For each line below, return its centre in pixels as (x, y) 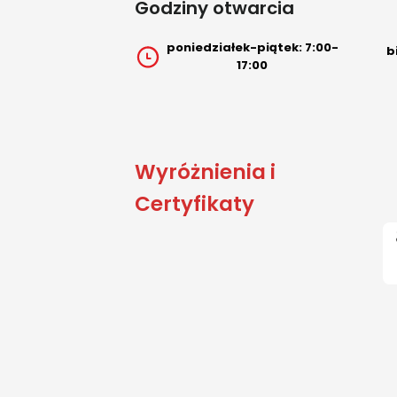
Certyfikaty (195, 204)
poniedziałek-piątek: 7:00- (252, 48)
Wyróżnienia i (205, 172)
